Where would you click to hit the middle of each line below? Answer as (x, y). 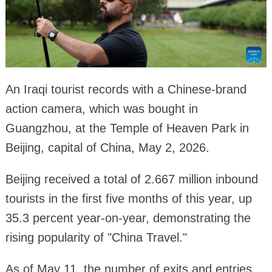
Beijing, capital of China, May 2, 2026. (107, 148)
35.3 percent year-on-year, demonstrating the (128, 218)
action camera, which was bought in (101, 109)
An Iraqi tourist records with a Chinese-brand (126, 90)
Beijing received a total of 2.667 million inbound (131, 179)
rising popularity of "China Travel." (96, 238)
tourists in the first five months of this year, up (128, 199)
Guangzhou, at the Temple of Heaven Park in (127, 128)
